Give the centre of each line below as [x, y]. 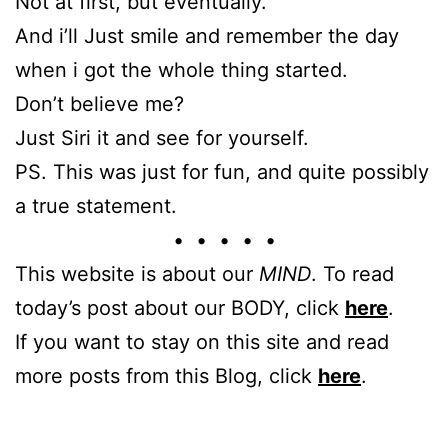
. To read [352, 273]
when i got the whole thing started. [181, 69]
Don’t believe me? [99, 103]
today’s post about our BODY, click [180, 307]
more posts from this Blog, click [166, 375]
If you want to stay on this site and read [202, 341]
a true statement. [96, 205]
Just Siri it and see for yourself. [162, 137]
